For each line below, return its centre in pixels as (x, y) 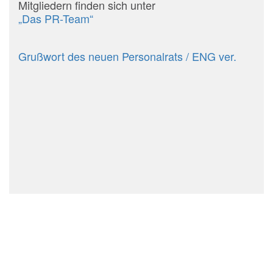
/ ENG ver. (211, 56)
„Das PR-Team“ (55, 19)
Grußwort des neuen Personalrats (100, 56)
